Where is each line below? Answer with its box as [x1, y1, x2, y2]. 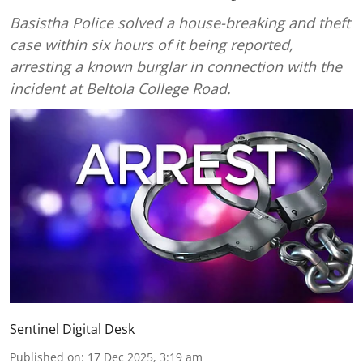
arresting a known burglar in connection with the [10, 57, 342, 76]
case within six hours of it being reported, [10, 35, 293, 54]
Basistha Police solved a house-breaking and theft [10, 13, 350, 32]
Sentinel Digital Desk [10, 319, 135, 338]
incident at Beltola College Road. [10, 79, 231, 98]
